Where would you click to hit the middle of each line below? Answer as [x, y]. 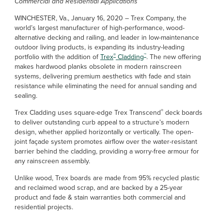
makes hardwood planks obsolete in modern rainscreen [98, 67]
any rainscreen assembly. [52, 161]
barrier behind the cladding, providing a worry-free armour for [107, 151]
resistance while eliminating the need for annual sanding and [106, 86]
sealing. [26, 96]
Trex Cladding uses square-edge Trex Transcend [88, 113]
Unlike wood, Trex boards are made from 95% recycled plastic [107, 178]
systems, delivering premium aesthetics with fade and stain [103, 76]
